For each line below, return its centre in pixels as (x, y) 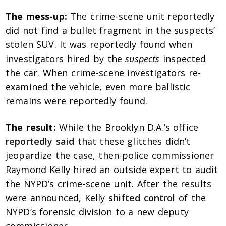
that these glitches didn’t (132, 142)
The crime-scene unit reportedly (141, 16)
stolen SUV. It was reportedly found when (99, 45)
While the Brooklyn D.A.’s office (127, 127)
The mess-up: (36, 16)
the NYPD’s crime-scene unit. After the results (108, 184)
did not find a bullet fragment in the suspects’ (110, 31)
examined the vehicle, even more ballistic (98, 87)
